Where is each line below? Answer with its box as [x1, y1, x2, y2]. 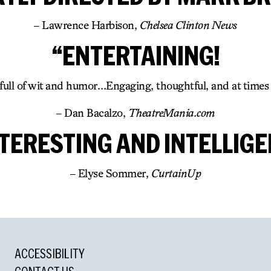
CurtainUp [151, 166, 201, 180]
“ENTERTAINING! [51, 40, 220, 70]
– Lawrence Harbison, [34, 18, 140, 31]
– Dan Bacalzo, [56, 106, 128, 119]
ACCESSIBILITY [14, 246, 85, 261]
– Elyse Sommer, [70, 166, 151, 180]
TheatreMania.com [128, 106, 215, 119]
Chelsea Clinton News [139, 18, 237, 31]
